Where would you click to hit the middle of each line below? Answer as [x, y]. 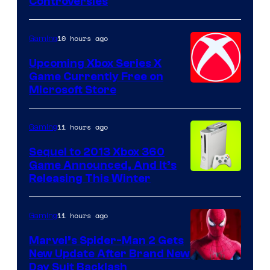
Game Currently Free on [96, 76]
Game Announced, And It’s [103, 165]
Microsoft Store [73, 89]
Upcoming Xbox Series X [95, 63]
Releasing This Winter [90, 178]
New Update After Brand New [109, 253]
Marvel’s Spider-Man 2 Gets [106, 240]
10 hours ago [83, 38]
